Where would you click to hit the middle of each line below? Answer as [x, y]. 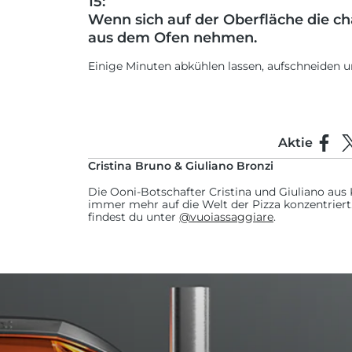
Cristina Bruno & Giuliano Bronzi [181, 166]
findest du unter [134, 217]
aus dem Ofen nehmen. [172, 38]
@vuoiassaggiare [226, 217]
